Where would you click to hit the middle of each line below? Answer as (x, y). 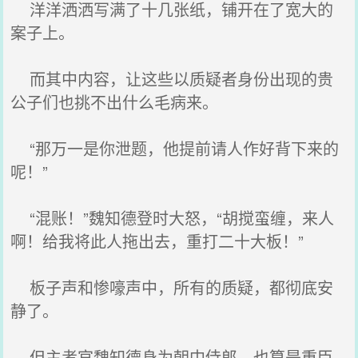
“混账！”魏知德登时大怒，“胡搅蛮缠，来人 (173, 218)
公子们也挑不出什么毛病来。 (115, 102)
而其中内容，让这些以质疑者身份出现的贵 (172, 79)
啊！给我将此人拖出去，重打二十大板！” (157, 241)
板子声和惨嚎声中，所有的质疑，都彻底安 (172, 287)
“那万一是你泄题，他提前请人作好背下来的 (175, 148)
